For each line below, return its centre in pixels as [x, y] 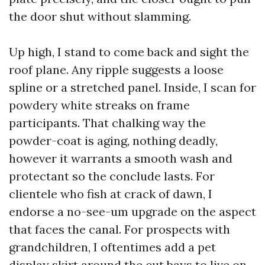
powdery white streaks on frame [99, 105]
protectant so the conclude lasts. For [112, 176]
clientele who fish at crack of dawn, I [111, 194]
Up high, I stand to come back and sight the [129, 52]
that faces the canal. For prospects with [119, 229]
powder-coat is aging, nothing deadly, [113, 140]
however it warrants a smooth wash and [121, 158]
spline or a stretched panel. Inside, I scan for [132, 87]
